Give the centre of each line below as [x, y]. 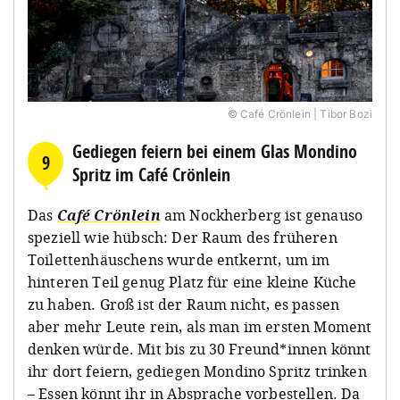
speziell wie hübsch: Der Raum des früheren [183, 237]
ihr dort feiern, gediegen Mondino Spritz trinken [197, 371]
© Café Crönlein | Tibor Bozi [300, 113]
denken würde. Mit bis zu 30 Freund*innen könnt [200, 349]
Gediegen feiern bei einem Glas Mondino [215, 151]
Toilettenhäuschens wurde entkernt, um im [179, 259]
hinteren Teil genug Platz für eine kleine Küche [192, 282]
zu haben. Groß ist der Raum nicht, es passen [184, 304]
